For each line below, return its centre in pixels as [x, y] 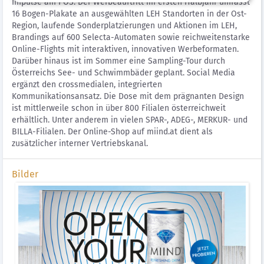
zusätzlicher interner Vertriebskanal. [80, 143]
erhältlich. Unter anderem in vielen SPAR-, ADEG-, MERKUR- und [130, 120]
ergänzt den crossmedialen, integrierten [87, 85]
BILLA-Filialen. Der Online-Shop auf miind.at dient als [112, 132]
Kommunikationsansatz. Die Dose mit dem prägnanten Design [128, 96]
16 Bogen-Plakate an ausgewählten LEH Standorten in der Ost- [129, 14]
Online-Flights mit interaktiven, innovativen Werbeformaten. [125, 49]
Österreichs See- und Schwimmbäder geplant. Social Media [123, 73]
